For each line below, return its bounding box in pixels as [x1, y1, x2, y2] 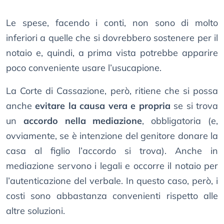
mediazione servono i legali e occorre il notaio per [6, 160, 218, 172]
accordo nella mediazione [23, 115, 142, 127]
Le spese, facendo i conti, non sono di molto [6, 17, 218, 29]
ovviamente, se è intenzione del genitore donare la [6, 130, 218, 142]
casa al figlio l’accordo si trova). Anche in [6, 145, 218, 157]
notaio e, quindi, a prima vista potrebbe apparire [6, 47, 218, 59]
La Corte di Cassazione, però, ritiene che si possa [6, 85, 218, 97]
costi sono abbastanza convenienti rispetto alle [6, 190, 218, 202]
